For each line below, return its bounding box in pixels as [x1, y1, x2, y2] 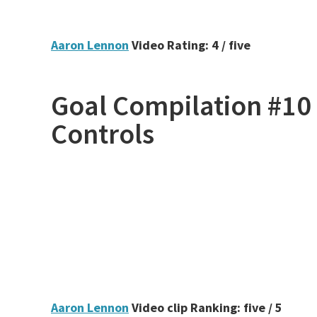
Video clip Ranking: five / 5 [129, 299, 282, 316]
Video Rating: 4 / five [129, 37, 250, 53]
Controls [51, 116, 154, 151]
